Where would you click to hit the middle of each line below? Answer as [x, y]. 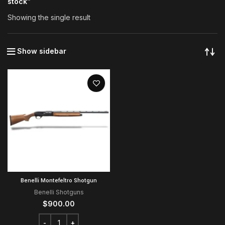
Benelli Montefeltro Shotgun [59, 181]
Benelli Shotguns [59, 192]
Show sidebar [42, 51]
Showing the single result [49, 18]
